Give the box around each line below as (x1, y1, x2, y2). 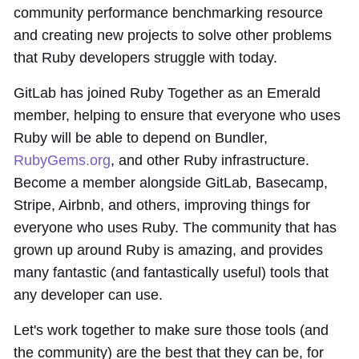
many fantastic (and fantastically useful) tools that (14, 264, 329, 280)
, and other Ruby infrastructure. (111, 152, 309, 168)
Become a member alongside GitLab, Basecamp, (14, 175, 328, 191)
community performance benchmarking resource (14, 5, 323, 21)
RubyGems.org (14, 152, 111, 168)
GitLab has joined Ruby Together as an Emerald (14, 85, 321, 101)
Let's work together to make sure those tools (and (14, 322, 329, 338)
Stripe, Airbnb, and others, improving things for (14, 197, 310, 213)
